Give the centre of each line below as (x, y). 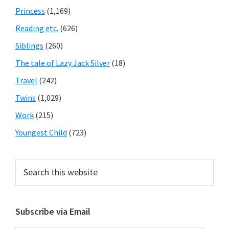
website (29, 189)
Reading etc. (37, 28)
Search (27, 165)
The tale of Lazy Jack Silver (63, 63)
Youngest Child (41, 132)
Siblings (29, 45)
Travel (26, 80)
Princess (30, 11)
